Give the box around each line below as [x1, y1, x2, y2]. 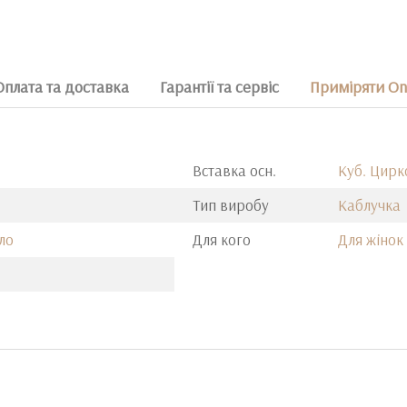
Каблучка [338, 195, 401, 214]
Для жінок [338, 230, 403, 249]
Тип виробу [193, 195, 269, 214]
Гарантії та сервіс [160, 76, 279, 97]
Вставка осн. [193, 161, 276, 180]
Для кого [193, 230, 251, 249]
